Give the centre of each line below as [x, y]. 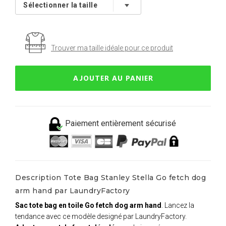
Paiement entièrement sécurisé [121, 124]
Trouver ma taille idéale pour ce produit [112, 48]
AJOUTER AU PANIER [113, 78]
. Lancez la [178, 205]
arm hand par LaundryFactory [73, 190]
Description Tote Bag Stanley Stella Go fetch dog [110, 177]
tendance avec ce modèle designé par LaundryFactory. [101, 216]
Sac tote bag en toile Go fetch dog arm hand [88, 205]
